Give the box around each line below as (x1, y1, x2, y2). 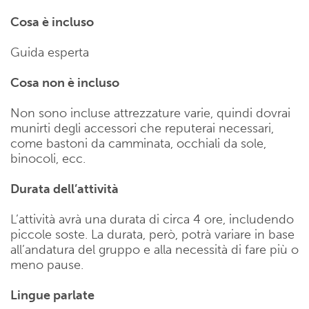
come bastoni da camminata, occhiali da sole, (10, 136, 266, 152)
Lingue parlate (10, 288, 94, 303)
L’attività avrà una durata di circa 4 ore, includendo (10, 212, 294, 228)
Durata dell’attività (10, 181, 119, 197)
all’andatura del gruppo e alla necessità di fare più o (10, 242, 299, 258)
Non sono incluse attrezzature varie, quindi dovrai (10, 106, 290, 121)
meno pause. (10, 257, 83, 273)
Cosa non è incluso (10, 75, 119, 91)
